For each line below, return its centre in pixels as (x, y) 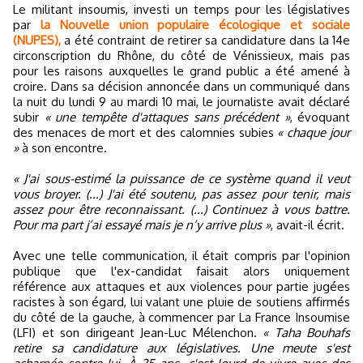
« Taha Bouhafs (306, 332)
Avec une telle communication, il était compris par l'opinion (181, 255)
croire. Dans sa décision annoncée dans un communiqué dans (181, 86)
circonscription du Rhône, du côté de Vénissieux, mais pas (181, 55)
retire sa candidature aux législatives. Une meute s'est (181, 348)
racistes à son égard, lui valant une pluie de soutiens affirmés (181, 301)
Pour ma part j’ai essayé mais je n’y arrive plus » (142, 224)
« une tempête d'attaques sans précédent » (167, 117)
